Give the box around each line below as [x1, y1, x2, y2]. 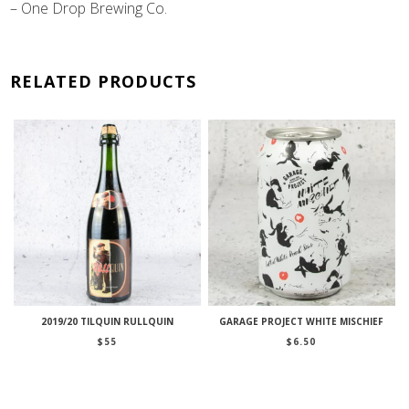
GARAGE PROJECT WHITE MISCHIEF [219, 315, 384, 329]
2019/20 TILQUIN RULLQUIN [41, 315, 174, 329]
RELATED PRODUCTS [10, 69, 197, 92]
